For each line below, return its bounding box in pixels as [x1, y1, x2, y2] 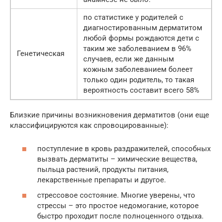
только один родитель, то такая [83, 75, 194, 85]
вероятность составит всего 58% [83, 86, 199, 95]
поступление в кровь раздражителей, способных [37, 144, 211, 153]
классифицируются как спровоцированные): [10, 121, 168, 130]
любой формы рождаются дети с [83, 34, 199, 43]
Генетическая [17, 49, 64, 58]
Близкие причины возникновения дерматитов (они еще [10, 111, 209, 120]
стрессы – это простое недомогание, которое [37, 201, 199, 211]
